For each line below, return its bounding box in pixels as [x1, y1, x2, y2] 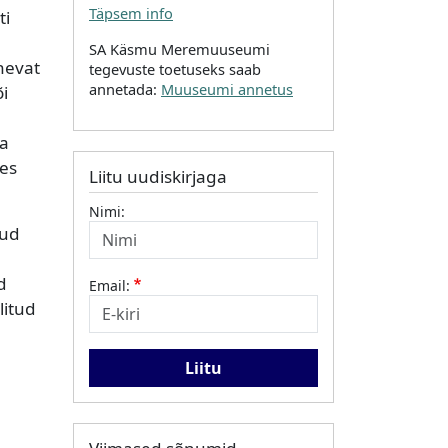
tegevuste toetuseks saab [89, 58, 261, 79]
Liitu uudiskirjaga [89, 164, 227, 188]
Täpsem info [89, 2, 173, 23]
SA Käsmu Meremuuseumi [89, 38, 270, 59]
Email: [89, 276, 130, 296]
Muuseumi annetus [161, 78, 293, 99]
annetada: [89, 78, 161, 99]
